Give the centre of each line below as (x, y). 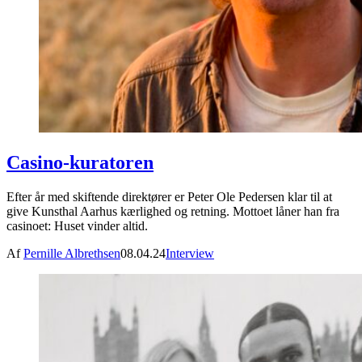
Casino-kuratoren (80, 163)
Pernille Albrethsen (72, 254)
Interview (190, 254)
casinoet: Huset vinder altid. (77, 226)
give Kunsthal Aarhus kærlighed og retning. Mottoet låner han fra (173, 212)
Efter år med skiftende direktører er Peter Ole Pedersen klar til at (169, 197)
